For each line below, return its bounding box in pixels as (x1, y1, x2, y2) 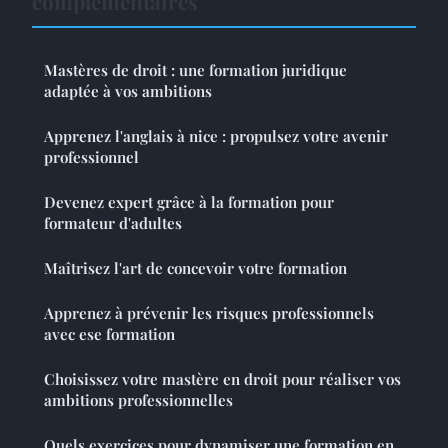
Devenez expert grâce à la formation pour (44, 192, 334, 213)
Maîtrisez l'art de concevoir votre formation (44, 258, 347, 279)
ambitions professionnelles (44, 390, 233, 411)
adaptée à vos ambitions (44, 81, 212, 102)
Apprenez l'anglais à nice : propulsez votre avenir (44, 126, 388, 147)
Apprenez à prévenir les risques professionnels (44, 303, 374, 324)
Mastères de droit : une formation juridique (44, 60, 347, 81)
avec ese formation (44, 324, 175, 345)
